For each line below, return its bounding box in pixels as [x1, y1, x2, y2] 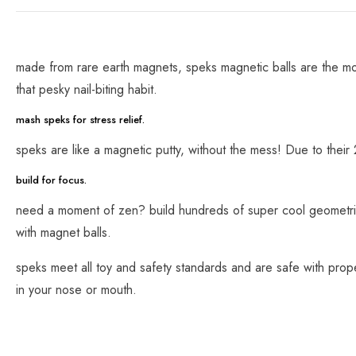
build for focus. [16, 172, 87, 188]
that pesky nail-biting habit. [16, 79, 157, 99]
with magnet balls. [16, 222, 111, 242]
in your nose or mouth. [16, 280, 137, 299]
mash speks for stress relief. [16, 111, 145, 127]
